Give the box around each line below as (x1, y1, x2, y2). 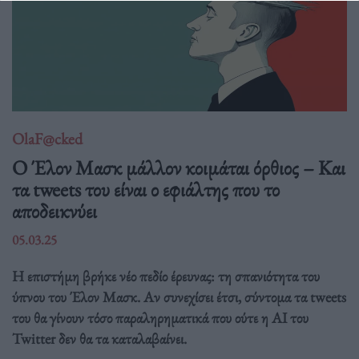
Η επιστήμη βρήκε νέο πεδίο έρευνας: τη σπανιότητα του (12, 265, 320, 286)
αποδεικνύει (12, 196, 97, 224)
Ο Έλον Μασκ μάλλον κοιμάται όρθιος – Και (12, 153, 345, 181)
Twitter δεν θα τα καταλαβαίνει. (12, 328, 187, 349)
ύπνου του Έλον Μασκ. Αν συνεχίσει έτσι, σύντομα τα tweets (12, 286, 346, 307)
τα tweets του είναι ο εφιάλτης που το (12, 175, 280, 203)
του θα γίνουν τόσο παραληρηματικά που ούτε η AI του (12, 307, 309, 328)
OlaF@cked (12, 128, 83, 150)
